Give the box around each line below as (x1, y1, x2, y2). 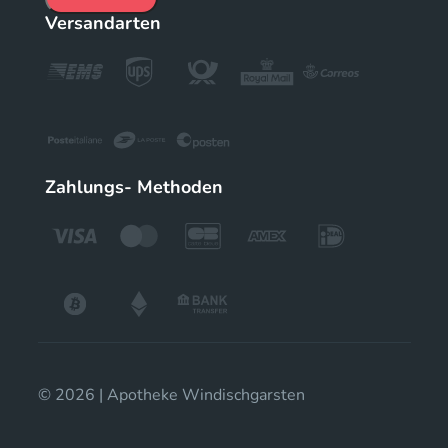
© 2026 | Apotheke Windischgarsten (37, 383, 305, 406)
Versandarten (45, 10, 161, 35)
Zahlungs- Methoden (45, 174, 223, 199)
